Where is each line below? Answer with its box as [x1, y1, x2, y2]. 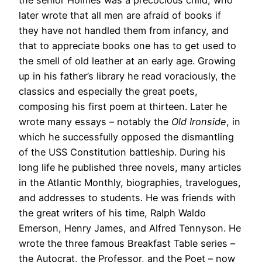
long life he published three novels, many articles [19, 161, 242, 173]
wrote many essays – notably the [19, 115, 171, 127]
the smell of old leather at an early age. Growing [19, 54, 236, 67]
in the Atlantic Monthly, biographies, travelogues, [19, 176, 241, 188]
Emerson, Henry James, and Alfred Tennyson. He [19, 222, 241, 234]
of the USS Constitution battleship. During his [19, 146, 226, 158]
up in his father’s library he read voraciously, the [19, 70, 236, 82]
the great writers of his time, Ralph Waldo [19, 206, 206, 219]
